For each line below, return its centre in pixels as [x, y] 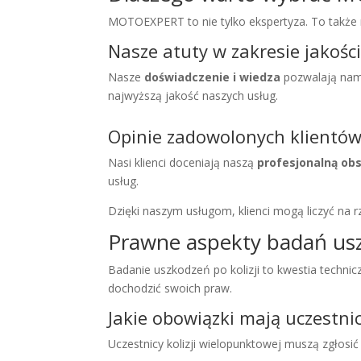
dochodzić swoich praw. [170, 288]
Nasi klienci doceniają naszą [183, 163]
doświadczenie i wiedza [213, 77]
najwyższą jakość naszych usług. [193, 96]
